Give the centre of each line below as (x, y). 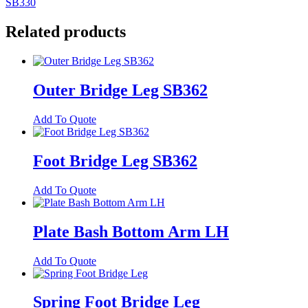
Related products (66, 32)
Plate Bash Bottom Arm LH (131, 231)
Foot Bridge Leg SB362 (115, 161)
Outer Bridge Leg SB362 (120, 90)
